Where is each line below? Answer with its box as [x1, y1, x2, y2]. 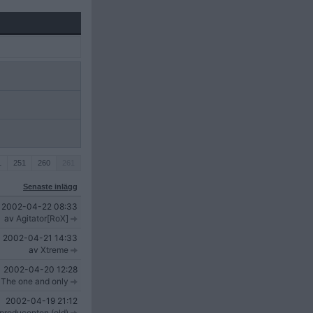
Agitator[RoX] [16, 213, 68, 224]
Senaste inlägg [23, 182, 78, 191]
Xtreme [41, 245, 68, 255]
